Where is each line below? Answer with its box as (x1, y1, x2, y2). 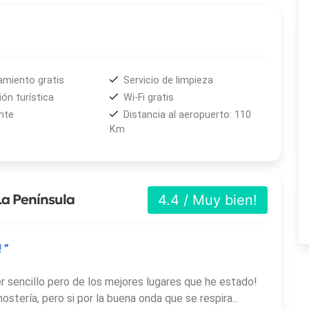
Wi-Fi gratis (123, 91, 175, 103)
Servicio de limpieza (123, 74, 214, 87)
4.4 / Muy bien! (158, 191, 258, 208)
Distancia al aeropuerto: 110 (123, 108, 252, 121)
